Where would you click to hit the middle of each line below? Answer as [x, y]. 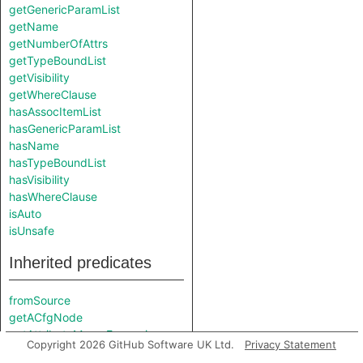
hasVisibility [39, 179]
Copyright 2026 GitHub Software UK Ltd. [130, 344]
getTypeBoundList [58, 60]
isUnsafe [32, 231]
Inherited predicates [80, 263]
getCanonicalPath [56, 351]
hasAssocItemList [55, 111]
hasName [34, 145]
